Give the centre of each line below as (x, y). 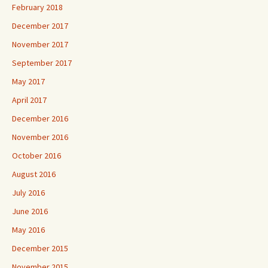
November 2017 (40, 44)
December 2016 (40, 118)
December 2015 (40, 248)
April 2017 (29, 100)
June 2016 (30, 211)
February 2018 (37, 7)
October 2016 (36, 156)
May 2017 (28, 81)
